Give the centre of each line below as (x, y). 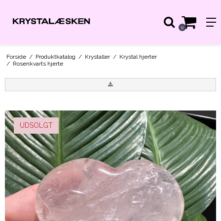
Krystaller (97, 56)
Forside (16, 56)
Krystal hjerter (138, 56)
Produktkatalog (55, 56)
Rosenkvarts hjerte (38, 63)
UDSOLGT (36, 125)
